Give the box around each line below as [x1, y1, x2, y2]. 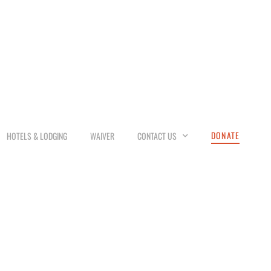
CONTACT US [137, 129, 177, 142]
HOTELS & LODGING [6, 129, 67, 142]
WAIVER [90, 129, 114, 142]
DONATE [211, 129, 240, 142]
